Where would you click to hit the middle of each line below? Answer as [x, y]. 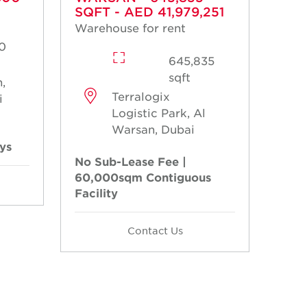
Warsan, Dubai [153, 129]
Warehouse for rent [130, 28]
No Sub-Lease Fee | [131, 161]
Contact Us [155, 231]
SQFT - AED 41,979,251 [149, 12]
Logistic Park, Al [159, 113]
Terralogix [141, 96]
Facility [96, 193]
